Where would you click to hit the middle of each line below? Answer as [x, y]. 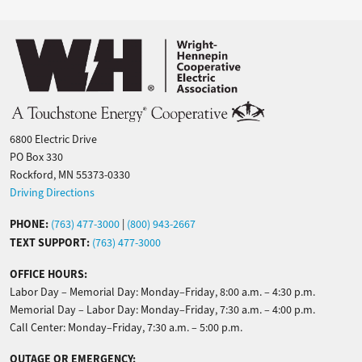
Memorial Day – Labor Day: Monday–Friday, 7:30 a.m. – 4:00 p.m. [162, 310]
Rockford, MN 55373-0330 [70, 175]
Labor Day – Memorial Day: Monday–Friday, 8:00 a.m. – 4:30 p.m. [162, 292]
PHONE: [29, 224]
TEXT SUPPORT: [51, 242]
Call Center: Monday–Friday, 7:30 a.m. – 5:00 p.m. [126, 328]
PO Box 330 [36, 157]
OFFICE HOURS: [50, 274]
